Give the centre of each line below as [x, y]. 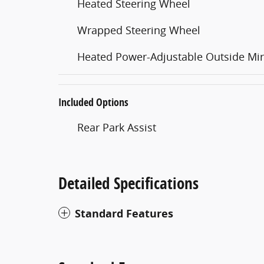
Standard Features [124, 213]
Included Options [93, 102]
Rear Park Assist [117, 127]
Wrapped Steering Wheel [139, 30]
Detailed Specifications [128, 183]
